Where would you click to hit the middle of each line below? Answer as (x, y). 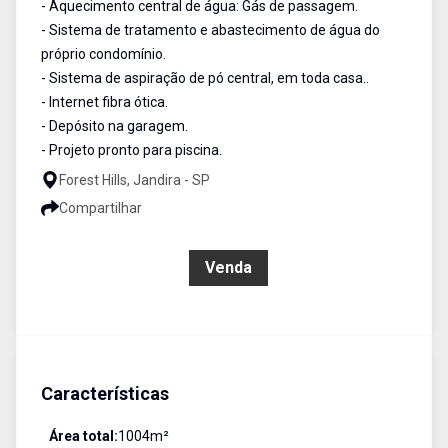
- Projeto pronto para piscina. (131, 150)
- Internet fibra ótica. (104, 102)
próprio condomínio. (103, 54)
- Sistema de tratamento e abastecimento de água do (210, 30)
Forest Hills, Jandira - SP (134, 180)
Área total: (83, 436)
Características (105, 393)
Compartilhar (100, 208)
